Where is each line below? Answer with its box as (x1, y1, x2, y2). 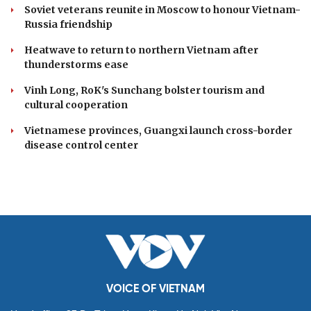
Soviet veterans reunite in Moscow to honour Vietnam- (24, 3, 301, 16)
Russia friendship (24, 17, 112, 31)
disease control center (24, 138, 138, 151)
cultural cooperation (24, 98, 128, 111)
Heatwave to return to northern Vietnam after (24, 43, 258, 56)
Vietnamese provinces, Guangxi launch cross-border (24, 124, 292, 137)
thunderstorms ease (24, 58, 128, 71)
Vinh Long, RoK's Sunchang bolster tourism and (24, 83, 264, 96)
